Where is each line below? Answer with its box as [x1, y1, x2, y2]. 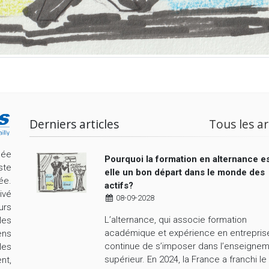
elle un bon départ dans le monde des [104, 167, 265, 178]
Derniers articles [29, 116, 119, 133]
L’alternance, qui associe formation [104, 214, 247, 226]
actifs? [104, 180, 133, 192]
